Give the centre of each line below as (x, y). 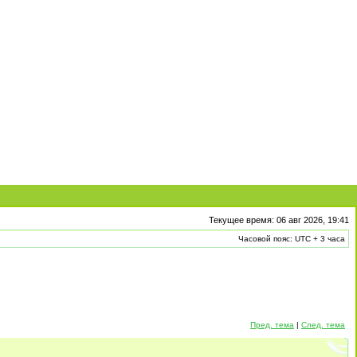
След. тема (323, 325)
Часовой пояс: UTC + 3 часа (292, 239)
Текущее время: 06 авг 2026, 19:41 (279, 220)
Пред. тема (272, 325)
